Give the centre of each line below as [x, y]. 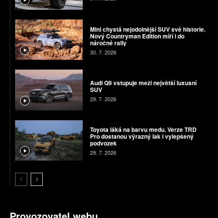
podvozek [103, 143]
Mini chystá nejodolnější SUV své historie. [147, 29]
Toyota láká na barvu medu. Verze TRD [143, 130]
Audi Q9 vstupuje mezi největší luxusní [143, 82]
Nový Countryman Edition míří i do [137, 36]
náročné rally [108, 43]
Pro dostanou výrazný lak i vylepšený [142, 136]
